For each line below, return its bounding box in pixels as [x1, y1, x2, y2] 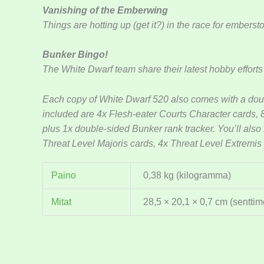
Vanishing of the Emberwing [42, 5, 168, 15]
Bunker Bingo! [42, 49, 108, 60]
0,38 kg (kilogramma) [143, 170, 232, 181]
